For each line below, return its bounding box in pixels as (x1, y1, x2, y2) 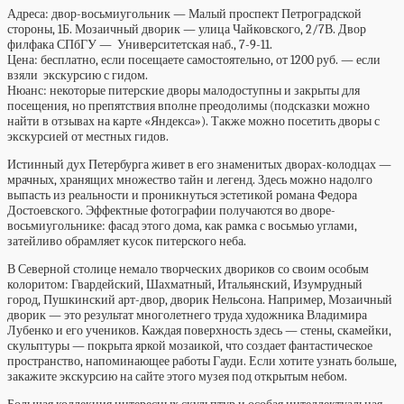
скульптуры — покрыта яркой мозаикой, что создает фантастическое (7, 338, 372, 353)
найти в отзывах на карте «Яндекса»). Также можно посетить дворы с (7, 114, 380, 129)
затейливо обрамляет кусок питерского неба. (7, 234, 246, 249)
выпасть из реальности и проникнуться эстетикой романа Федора (7, 188, 357, 203)
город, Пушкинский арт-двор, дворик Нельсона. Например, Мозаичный (7, 292, 392, 308)
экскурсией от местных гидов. (7, 129, 169, 144)
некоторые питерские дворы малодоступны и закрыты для (47, 83, 360, 98)
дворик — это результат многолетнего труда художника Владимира (7, 308, 367, 323)
